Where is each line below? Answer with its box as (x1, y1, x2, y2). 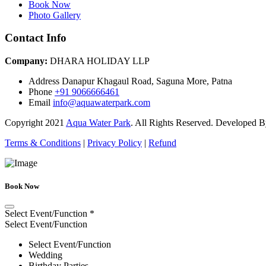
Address (28, 76, 59, 87)
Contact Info (5, 31, 66, 45)
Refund (148, 138, 176, 148)
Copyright (5, 118, 45, 128)
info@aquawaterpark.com (53, 97, 150, 108)
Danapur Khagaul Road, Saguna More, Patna (59, 76, 232, 87)
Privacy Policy (87, 138, 142, 148)
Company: (5, 56, 47, 66)
